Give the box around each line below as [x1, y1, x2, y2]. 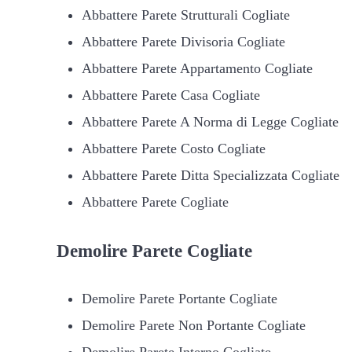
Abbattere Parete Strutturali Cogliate [81, 6, 290, 23]
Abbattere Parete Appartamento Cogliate [81, 60, 313, 76]
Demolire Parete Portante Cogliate [81, 290, 277, 306]
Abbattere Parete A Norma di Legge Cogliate [81, 113, 339, 130]
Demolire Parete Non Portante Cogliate [81, 317, 306, 333]
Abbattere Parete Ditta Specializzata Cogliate [81, 167, 339, 183]
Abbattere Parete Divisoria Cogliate [81, 33, 285, 49]
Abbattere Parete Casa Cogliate [81, 86, 260, 103]
